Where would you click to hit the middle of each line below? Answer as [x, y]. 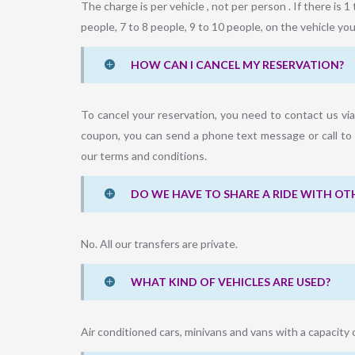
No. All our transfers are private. [159, 244]
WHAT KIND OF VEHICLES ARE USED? [231, 282]
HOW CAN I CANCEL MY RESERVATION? [237, 65]
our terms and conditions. [144, 156]
